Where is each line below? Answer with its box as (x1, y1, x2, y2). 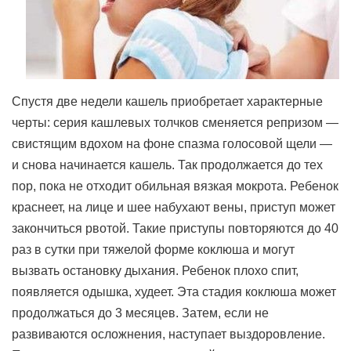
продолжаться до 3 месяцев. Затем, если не (12, 306, 269, 320)
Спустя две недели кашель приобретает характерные (12, 95, 323, 108)
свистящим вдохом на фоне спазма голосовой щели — (12, 137, 332, 150)
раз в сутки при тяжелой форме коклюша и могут (12, 243, 295, 256)
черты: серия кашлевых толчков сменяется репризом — (12, 116, 338, 129)
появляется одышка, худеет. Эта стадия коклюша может (12, 285, 336, 299)
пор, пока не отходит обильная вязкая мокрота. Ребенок (12, 179, 338, 193)
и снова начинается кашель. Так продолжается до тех (12, 158, 323, 172)
